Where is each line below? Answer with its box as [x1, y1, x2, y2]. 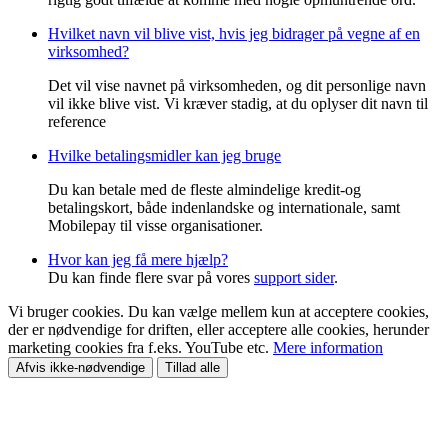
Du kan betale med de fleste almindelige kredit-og [48, 180, 361, 198]
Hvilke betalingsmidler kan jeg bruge [48, 146, 281, 164]
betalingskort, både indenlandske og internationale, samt [48, 198, 400, 216]
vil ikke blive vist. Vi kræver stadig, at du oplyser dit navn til [48, 94, 428, 112]
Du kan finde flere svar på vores [48, 268, 254, 286]
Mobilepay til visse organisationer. [48, 216, 263, 234]
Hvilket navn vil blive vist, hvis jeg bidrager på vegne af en [48, 24, 420, 42]
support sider [254, 268, 334, 286]
